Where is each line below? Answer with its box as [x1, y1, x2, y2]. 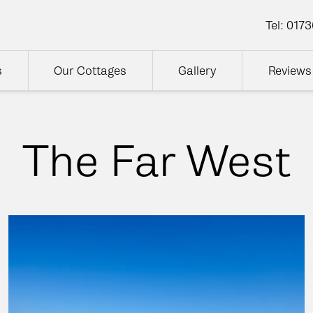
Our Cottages [54, 64, 127, 78]
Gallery [178, 64, 217, 78]
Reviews [268, 64, 312, 78]
